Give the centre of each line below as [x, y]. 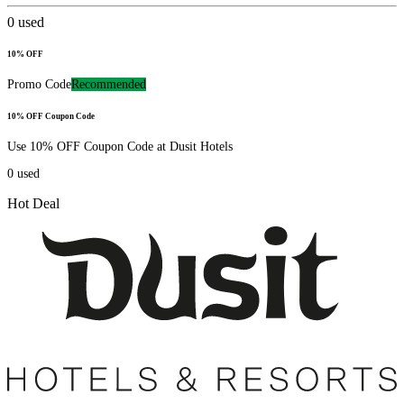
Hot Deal [33, 203]
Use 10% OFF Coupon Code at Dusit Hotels [120, 146]
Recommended [109, 85]
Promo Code [39, 85]
